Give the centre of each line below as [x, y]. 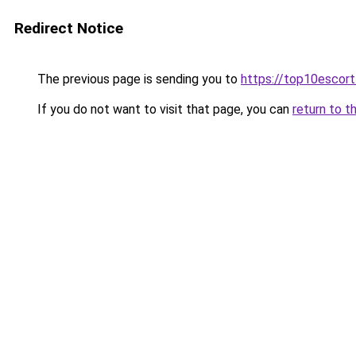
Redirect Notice [69, 28]
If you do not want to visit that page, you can [163, 109]
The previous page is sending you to [137, 79]
